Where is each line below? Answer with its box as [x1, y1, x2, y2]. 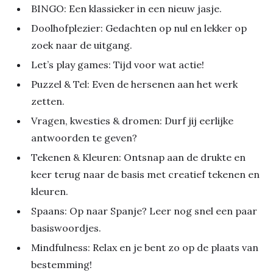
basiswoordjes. [31, 222, 101, 235]
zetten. [31, 95, 65, 108]
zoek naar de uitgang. [31, 39, 132, 52]
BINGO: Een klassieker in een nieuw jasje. [31, 2, 222, 15]
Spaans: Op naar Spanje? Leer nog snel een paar [31, 205, 257, 218]
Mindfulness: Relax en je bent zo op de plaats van [31, 241, 258, 254]
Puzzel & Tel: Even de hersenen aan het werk [31, 78, 238, 91]
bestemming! [31, 258, 92, 271]
